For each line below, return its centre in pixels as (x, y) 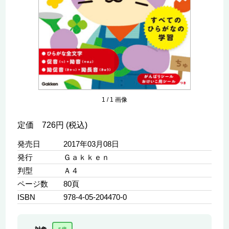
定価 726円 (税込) (52, 125)
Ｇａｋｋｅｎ (86, 157)
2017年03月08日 (91, 144)
